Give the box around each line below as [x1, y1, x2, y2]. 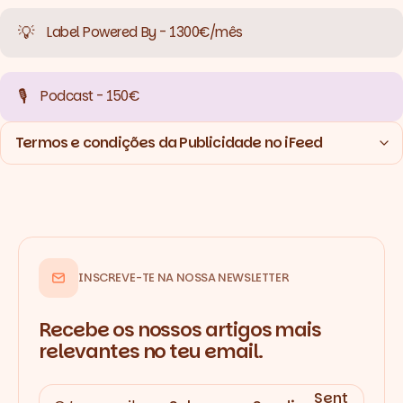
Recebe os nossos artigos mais [39, 315, 322, 344]
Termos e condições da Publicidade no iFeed [15, 132, 323, 154]
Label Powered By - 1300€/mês [47, 22, 243, 42]
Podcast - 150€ [40, 86, 139, 106]
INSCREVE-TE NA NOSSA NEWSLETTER [78, 269, 290, 287]
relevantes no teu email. [39, 336, 263, 365]
